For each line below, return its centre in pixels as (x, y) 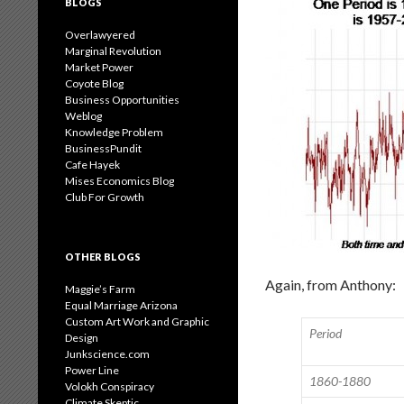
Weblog (83, 116)
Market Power (99, 67)
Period (326, 333)
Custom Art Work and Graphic (137, 321)
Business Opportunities (122, 100)
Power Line (92, 370)
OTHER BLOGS (103, 257)
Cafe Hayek (92, 165)
